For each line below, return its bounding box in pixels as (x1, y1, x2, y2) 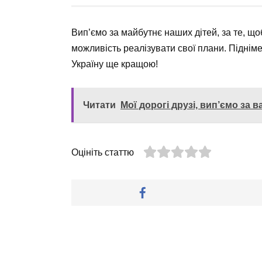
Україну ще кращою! (71, 59, 158, 70)
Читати (83, 100, 116, 111)
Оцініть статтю (71, 147, 134, 158)
